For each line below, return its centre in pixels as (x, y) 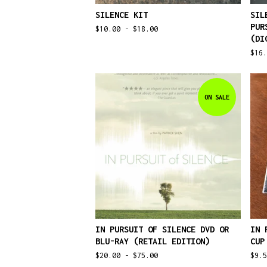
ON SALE (217, 97)
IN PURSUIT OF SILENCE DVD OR (162, 229)
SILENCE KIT (122, 15)
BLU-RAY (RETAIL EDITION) (153, 241)
